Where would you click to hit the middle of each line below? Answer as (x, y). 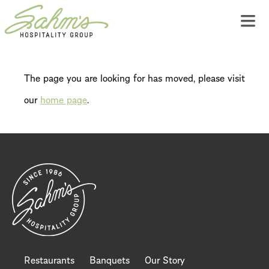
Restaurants (49, 259)
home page (64, 98)
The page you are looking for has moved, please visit (134, 77)
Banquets (110, 259)
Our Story (165, 259)
